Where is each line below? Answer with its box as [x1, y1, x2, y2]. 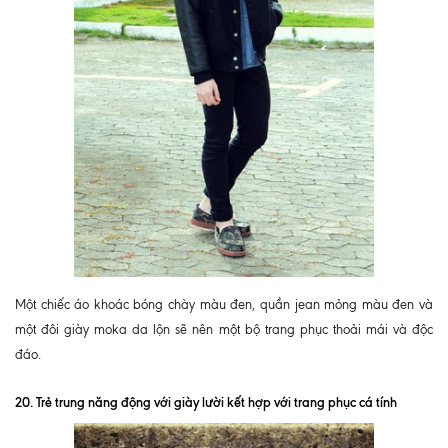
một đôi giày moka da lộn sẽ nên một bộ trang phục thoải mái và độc [15, 321, 433, 337]
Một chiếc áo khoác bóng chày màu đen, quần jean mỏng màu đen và [15, 296, 433, 312]
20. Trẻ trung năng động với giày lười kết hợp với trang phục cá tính [15, 393, 397, 410]
